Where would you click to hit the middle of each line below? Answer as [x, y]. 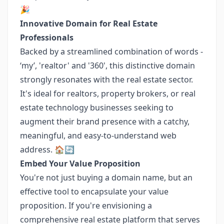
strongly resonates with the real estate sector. [106, 79]
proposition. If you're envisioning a [86, 205]
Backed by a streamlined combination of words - [111, 51]
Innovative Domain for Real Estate [89, 23]
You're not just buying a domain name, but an [106, 177]
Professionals [47, 37]
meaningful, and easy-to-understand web [98, 135]
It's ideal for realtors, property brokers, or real [108, 93]
